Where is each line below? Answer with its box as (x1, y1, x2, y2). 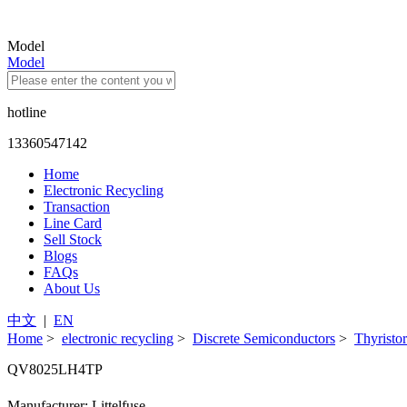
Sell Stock (44, 232, 102, 247)
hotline (7, 104, 46, 120)
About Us (44, 281, 100, 296)
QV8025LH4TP (7, 362, 103, 377)
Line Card (44, 215, 102, 231)
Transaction (44, 199, 110, 214)
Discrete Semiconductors (193, 331, 335, 346)
